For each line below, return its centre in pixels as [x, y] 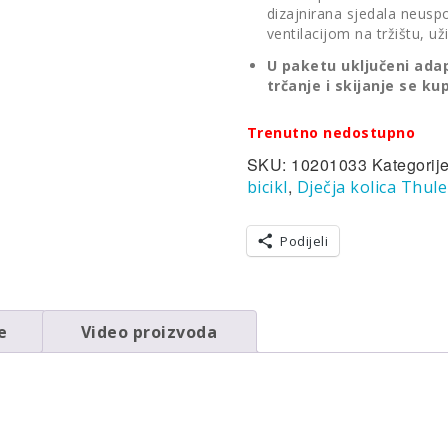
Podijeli [304, 241]
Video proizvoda [149, 331]
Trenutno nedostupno [331, 132]
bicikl [267, 187]
